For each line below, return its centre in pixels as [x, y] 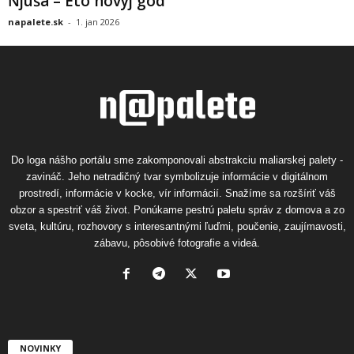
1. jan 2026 [98, 21]
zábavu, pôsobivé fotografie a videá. [177, 243]
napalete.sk [36, 21]
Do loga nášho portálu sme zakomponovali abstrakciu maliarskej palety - [177, 160]
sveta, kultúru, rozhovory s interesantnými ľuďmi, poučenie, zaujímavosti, [177, 226]
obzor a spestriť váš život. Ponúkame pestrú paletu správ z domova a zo [177, 209]
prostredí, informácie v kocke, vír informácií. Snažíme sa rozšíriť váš [177, 193]
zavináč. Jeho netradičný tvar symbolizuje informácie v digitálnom [177, 176]
